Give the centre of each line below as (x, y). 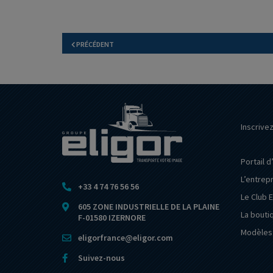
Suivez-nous (101, 257)
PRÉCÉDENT (94, 44)
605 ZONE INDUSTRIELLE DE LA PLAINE (149, 206)
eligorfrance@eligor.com (126, 237)
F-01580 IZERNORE (112, 217)
